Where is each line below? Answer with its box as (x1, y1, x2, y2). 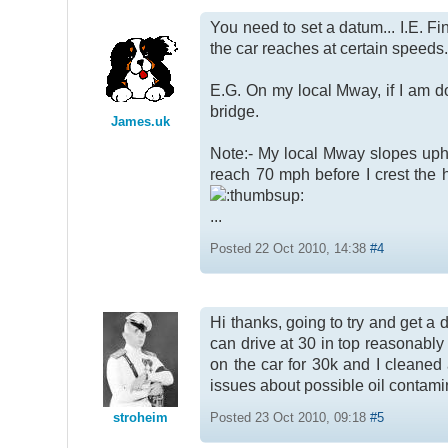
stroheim (112, 410, 168, 426)
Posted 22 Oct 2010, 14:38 (210, 241, 371, 257)
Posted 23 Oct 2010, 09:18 (210, 410, 371, 426)
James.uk (110, 114, 170, 130)
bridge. (210, 103, 260, 121)
